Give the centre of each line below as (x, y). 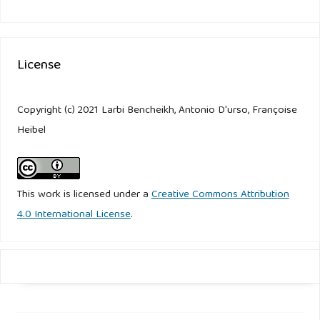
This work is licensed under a (84, 195)
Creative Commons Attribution (220, 195)
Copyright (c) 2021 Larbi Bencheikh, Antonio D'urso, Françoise (157, 111)
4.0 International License (74, 215)
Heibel (31, 131)
